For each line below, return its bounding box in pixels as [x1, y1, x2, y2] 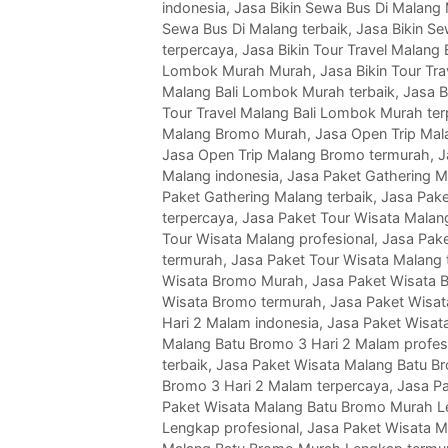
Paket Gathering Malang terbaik [162, 188, 373, 206]
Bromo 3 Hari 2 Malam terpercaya [162, 377, 389, 395]
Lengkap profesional [162, 419, 299, 437]
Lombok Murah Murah [162, 62, 312, 80]
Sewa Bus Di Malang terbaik [162, 20, 348, 38]
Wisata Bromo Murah [162, 272, 304, 290]
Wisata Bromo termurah [162, 293, 322, 311]
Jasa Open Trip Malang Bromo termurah [162, 146, 430, 164]
